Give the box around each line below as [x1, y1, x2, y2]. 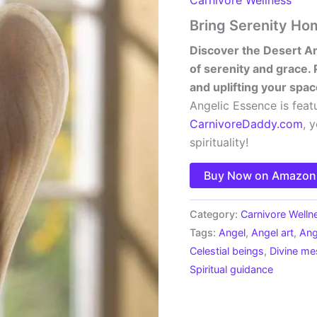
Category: [190, 207, 241, 220]
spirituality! [190, 134, 249, 149]
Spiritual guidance [190, 263, 274, 275]
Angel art [251, 226, 294, 238]
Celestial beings [190, 244, 265, 257]
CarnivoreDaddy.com [190, 116, 304, 131]
